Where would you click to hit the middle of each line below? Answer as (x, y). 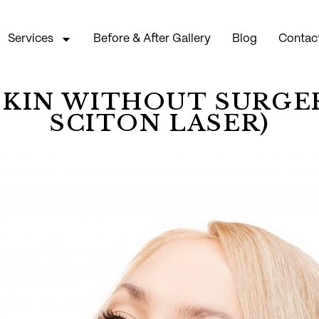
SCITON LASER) (159, 123)
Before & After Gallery (152, 39)
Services (31, 39)
